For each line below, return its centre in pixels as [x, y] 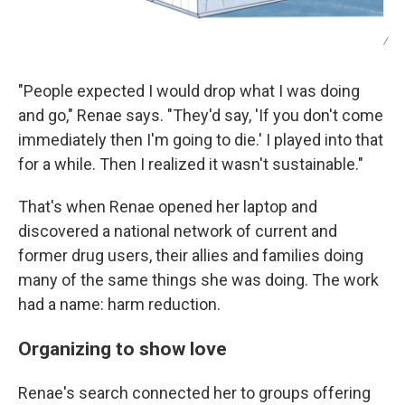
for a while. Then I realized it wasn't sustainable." [191, 164]
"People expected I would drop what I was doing [189, 90]
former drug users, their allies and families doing [191, 255]
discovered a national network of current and [178, 231]
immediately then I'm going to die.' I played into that [201, 139]
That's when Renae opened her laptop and [168, 206]
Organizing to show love [122, 348]
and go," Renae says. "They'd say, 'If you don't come [201, 115]
